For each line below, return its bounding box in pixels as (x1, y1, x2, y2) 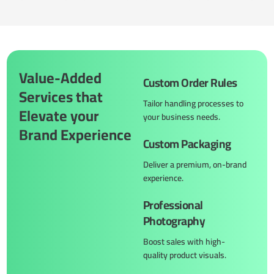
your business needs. (143, 108, 220, 125)
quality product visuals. (143, 246, 226, 263)
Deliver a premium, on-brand (143, 156, 246, 172)
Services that (19, 83, 103, 111)
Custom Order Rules (143, 71, 237, 94)
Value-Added (19, 64, 102, 92)
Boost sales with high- (143, 233, 225, 250)
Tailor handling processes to (143, 95, 243, 111)
